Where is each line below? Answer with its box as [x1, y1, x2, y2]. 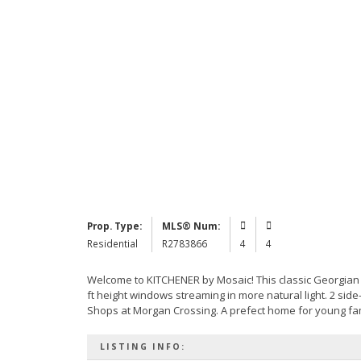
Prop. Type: [86, 218, 142, 232]
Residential [86, 236, 138, 250]
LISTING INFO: [99, 340, 186, 352]
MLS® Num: [161, 218, 220, 232]
